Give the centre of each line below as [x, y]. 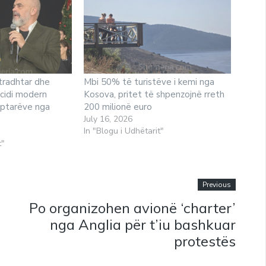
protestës [205, 241]
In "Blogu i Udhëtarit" [124, 131]
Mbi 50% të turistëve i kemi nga [149, 82]
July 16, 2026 [108, 119]
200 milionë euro [118, 107]
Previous [217, 185]
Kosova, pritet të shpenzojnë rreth [154, 94]
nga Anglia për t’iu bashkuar [143, 225]
